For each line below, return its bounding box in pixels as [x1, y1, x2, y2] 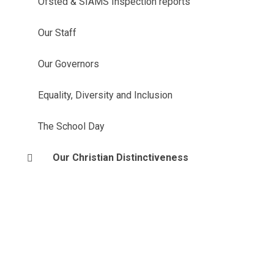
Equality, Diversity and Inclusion [37, 89, 172, 101]
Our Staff [37, 27, 76, 39]
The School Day [37, 120, 105, 132]
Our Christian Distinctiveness [52, 152, 188, 163]
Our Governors [37, 58, 99, 70]
